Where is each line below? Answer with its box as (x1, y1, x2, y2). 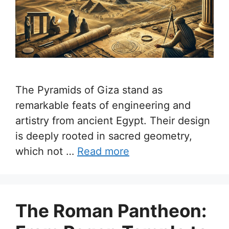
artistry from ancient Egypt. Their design (15, 114, 210, 127)
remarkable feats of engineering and (15, 99, 191, 111)
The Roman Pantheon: (15, 199, 207, 221)
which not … (15, 145, 77, 157)
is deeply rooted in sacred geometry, (15, 129, 192, 142)
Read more (77, 145, 129, 157)
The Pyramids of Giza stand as (15, 83, 163, 96)
